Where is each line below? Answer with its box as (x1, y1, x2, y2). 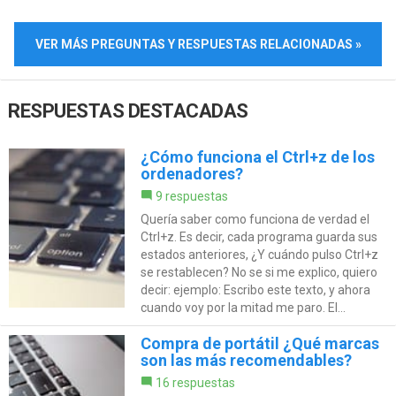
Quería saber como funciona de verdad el (140, 212, 369, 227)
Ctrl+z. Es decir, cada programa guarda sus (140, 230, 377, 245)
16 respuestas (155, 376, 235, 391)
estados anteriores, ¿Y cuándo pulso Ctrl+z (140, 247, 378, 263)
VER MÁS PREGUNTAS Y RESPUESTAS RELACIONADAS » (34, 36, 362, 51)
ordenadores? (140, 164, 243, 184)
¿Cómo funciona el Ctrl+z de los (140, 148, 375, 167)
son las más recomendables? (140, 351, 352, 370)
